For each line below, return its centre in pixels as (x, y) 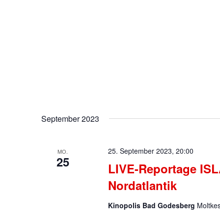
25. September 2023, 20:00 (151, 151)
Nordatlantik (142, 185)
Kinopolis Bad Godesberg (152, 205)
